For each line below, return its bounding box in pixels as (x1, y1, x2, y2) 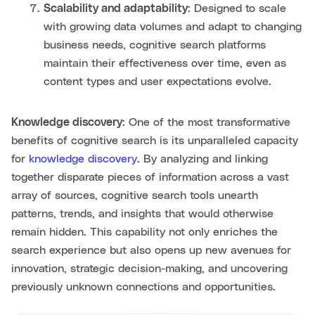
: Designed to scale (188, 3, 286, 15)
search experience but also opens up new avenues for (11, 245, 291, 257)
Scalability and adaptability (44, 3, 188, 15)
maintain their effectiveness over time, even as (44, 58, 286, 70)
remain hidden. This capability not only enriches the (11, 226, 278, 238)
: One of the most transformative (122, 117, 290, 129)
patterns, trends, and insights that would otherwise (11, 208, 274, 220)
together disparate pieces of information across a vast (11, 172, 289, 184)
